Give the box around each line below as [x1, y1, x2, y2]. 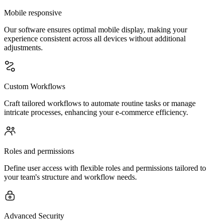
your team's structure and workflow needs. [4, 173, 137, 181]
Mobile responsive [4, 8, 62, 17]
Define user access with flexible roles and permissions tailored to [4, 164, 206, 172]
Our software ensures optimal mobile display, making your [4, 25, 187, 34]
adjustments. [4, 43, 43, 52]
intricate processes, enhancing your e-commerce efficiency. [4, 108, 188, 116]
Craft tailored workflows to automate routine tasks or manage [4, 99, 196, 108]
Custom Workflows [4, 82, 65, 91]
